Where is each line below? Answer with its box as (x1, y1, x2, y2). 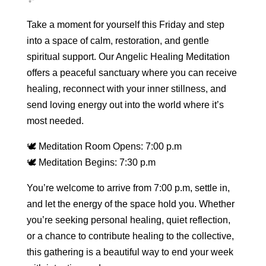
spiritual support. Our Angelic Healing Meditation (26, 52, 230, 62)
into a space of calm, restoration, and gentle (26, 36, 209, 46)
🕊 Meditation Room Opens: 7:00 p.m (26, 141, 182, 151)
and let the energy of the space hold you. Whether (26, 199, 235, 209)
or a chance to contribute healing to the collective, (26, 231, 234, 241)
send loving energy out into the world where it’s (26, 100, 224, 110)
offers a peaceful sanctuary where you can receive (26, 68, 237, 78)
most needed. (26, 116, 84, 126)
